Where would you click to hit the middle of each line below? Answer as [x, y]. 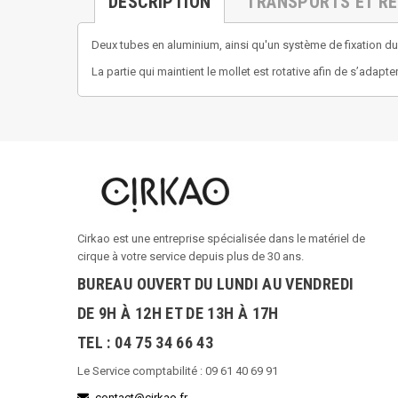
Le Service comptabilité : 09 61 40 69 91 [178, 370]
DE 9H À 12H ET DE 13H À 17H [178, 313]
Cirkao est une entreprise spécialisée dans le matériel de [221, 238]
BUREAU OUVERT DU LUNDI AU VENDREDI [216, 283]
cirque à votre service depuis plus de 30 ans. [191, 256]
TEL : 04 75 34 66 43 [146, 342]
